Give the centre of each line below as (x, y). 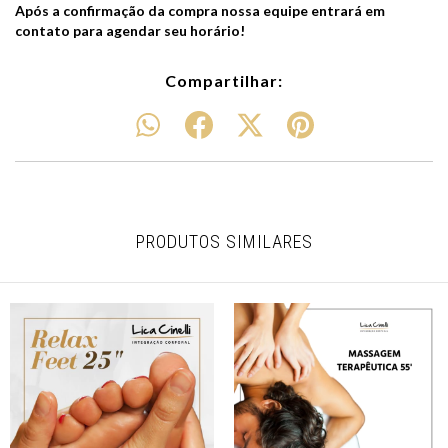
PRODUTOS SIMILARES (224, 241)
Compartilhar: (224, 80)
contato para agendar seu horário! (130, 30)
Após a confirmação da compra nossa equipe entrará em (200, 10)
